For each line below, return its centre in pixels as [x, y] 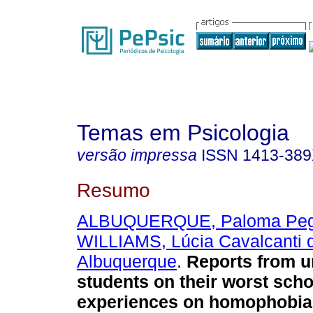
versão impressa [137, 155]
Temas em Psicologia [183, 133]
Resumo [114, 190]
